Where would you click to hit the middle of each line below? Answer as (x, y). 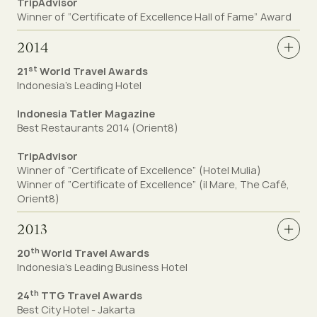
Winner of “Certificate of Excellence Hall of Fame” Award (154, 17)
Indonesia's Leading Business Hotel (102, 267)
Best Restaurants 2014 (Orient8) (98, 128)
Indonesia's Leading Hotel (79, 85)
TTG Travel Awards (91, 295)
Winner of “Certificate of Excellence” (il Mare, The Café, (153, 184)
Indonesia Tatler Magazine (86, 114)
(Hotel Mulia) (230, 170)
